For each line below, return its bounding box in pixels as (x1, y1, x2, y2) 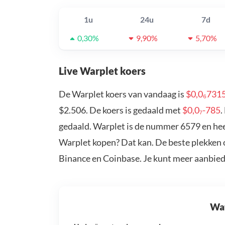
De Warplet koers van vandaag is (59, 88, 186, 100)
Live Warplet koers (59, 65, 146, 77)
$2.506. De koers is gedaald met (59, 104, 182, 116)
